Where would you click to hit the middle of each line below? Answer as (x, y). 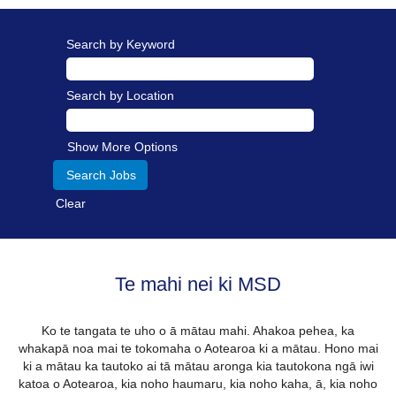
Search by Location (120, 95)
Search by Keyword (121, 44)
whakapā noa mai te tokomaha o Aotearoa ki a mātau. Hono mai (198, 348)
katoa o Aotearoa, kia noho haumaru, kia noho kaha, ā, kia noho (198, 384)
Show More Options (122, 147)
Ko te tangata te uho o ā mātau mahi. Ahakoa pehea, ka (198, 331)
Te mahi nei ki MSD (198, 284)
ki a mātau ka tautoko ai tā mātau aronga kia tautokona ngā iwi (198, 366)
